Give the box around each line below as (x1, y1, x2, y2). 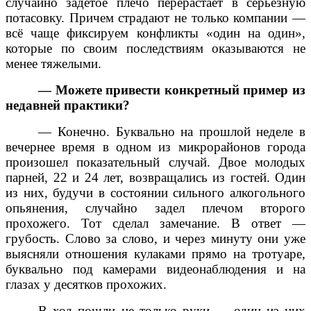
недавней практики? (6, 97, 130, 112)
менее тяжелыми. (6, 56, 101, 71)
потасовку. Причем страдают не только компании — (6, 10, 305, 25)
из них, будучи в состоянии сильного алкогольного (6, 185, 305, 200)
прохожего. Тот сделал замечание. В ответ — (6, 215, 305, 230)
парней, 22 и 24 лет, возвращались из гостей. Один (6, 169, 305, 185)
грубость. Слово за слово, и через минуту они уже (6, 230, 305, 246)
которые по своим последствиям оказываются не (6, 40, 305, 56)
